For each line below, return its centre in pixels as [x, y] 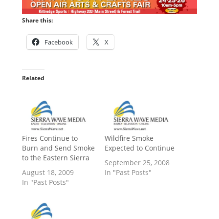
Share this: [37, 20]
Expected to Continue [139, 148]
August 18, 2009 [48, 173]
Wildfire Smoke [129, 138]
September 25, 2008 [137, 163]
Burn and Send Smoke [58, 148]
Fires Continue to [50, 138]
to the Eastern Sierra [55, 158]
